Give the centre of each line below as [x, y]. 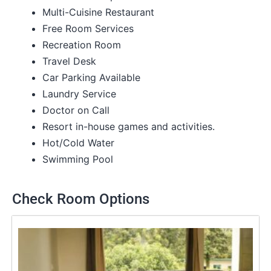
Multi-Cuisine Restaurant [98, 12]
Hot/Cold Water [78, 142]
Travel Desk [69, 61]
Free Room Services [88, 28]
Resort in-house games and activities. [129, 126]
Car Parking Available [91, 77]
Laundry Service [79, 93]
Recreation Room [82, 44]
